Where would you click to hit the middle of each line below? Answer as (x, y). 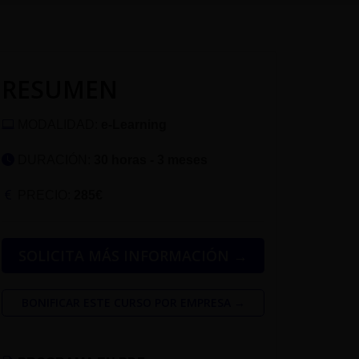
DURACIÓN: (54, 159)
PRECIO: (44, 195)
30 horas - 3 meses (151, 159)
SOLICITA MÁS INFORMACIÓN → (133, 255)
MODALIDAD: (58, 124)
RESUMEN (60, 89)
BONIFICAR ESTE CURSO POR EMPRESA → (133, 302)
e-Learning (134, 124)
